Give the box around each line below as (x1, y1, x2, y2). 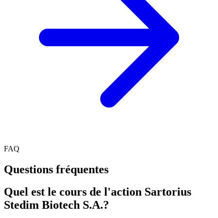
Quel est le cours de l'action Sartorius (4, 185, 191, 199)
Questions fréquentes (4, 163, 109, 176)
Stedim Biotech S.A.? (4, 199, 109, 212)
